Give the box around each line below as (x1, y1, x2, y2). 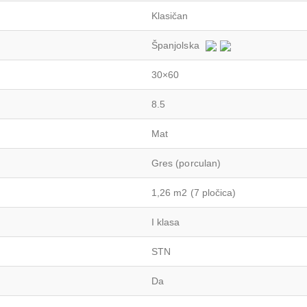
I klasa (151, 216, 180, 228)
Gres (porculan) (151, 157, 221, 169)
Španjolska (151, 39, 199, 51)
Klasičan (151, 10, 188, 21)
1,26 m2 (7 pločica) (151, 186, 236, 198)
